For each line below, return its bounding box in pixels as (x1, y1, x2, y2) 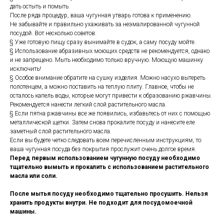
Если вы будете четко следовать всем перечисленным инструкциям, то (10, 137, 201, 144)
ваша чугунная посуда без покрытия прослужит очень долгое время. (10, 146, 196, 153)
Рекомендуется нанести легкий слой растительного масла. (10, 101, 166, 109)
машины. (10, 208, 37, 216)
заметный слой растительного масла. (10, 128, 111, 135)
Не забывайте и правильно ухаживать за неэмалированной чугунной (10, 21, 200, 28)
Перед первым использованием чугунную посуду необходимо (10, 155, 200, 162)
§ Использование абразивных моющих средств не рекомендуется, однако (10, 48, 210, 55)
